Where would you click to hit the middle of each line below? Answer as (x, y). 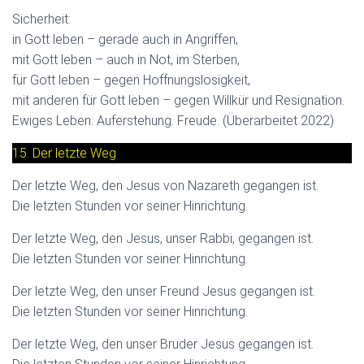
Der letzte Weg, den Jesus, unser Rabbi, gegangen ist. (163, 238)
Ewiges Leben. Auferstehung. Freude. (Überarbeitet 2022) (173, 120)
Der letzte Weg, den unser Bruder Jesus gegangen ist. (163, 344)
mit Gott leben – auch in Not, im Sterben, (126, 59)
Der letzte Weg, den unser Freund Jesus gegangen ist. (164, 291)
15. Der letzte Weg (64, 153)
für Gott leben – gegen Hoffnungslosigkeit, (131, 80)
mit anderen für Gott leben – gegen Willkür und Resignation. (178, 100)
